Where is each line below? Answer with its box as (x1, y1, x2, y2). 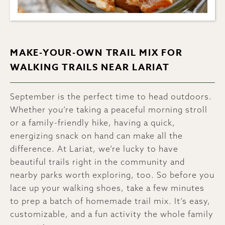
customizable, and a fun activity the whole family (10, 208, 213, 219)
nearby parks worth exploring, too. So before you (10, 169, 214, 180)
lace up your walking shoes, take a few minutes (10, 182, 204, 193)
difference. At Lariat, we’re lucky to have (10, 143, 178, 154)
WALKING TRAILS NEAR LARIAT (10, 60, 170, 74)
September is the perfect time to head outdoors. (10, 91, 212, 101)
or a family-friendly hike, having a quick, (10, 117, 175, 128)
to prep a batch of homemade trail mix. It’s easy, (10, 195, 210, 206)
